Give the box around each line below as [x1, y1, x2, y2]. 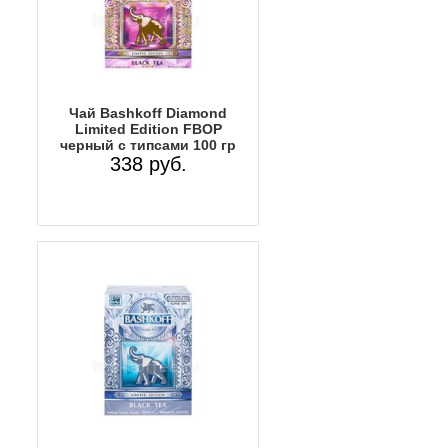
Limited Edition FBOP [74, 120, 222, 137]
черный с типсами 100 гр [60, 136, 236, 153]
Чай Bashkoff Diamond [69, 104, 227, 121]
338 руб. [109, 152, 187, 175]
